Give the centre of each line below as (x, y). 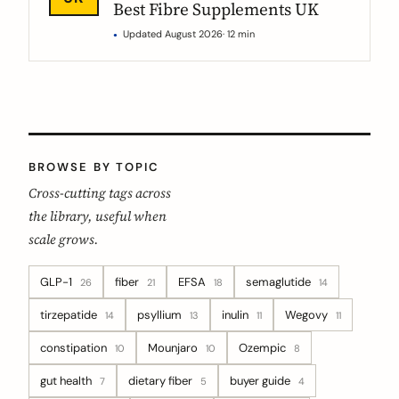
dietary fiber (162, 381)
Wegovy (308, 315)
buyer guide (261, 381)
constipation (75, 348)
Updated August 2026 (173, 34)
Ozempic (264, 348)
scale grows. (64, 239)
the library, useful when (98, 216)
